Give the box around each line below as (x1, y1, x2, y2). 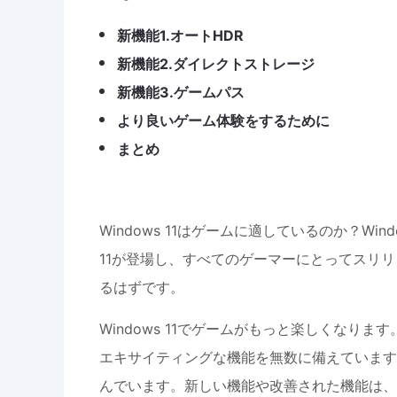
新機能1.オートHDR (117, 27, 244, 44)
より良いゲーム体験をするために (117, 112, 330, 129)
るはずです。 (99, 278, 184, 296)
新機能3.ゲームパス (117, 83, 245, 101)
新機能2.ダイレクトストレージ (117, 55, 315, 73)
